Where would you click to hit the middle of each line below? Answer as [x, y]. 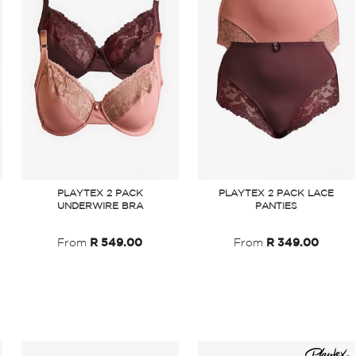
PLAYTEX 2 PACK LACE [277, 193]
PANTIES [277, 206]
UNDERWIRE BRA [100, 206]
